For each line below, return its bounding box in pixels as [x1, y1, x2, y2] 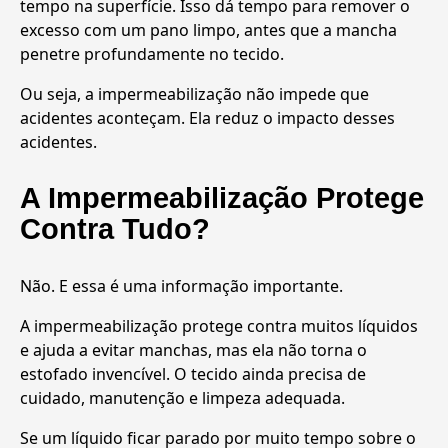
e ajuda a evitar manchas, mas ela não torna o [20, 338, 367, 361]
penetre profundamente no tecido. [20, 42, 284, 65]
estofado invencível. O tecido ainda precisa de [20, 362, 366, 385]
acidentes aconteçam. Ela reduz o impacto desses [20, 106, 395, 129]
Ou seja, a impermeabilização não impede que [20, 82, 369, 105]
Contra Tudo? [20, 212, 210, 245]
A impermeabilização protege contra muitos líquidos [20, 314, 418, 337]
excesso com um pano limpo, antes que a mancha [20, 18, 397, 41]
